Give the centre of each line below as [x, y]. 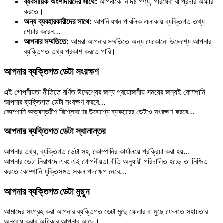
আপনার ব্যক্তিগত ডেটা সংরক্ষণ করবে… [55, 101]
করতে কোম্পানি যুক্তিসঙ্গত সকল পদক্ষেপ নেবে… [65, 171]
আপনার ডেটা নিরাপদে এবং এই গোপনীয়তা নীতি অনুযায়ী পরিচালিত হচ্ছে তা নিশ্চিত [106, 161]
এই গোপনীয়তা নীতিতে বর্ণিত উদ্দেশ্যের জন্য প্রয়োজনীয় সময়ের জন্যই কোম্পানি [105, 91]
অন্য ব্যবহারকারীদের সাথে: [58, 22]
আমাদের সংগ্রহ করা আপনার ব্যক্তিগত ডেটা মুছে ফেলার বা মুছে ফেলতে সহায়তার [106, 211]
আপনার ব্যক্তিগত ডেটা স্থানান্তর [55, 131]
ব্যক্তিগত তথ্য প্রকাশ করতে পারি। [70, 52]
